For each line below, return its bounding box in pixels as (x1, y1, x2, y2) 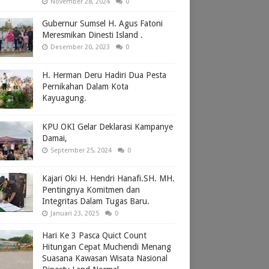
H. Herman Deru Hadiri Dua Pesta (42, 70, 166, 80)
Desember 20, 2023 (50, 43, 110, 51)
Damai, (42, 133, 67, 143)
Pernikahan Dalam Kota (42, 81, 128, 91)
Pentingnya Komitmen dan (42, 184, 140, 195)
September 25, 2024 (50, 146, 112, 154)
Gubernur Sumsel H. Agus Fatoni (42, 18, 163, 28)
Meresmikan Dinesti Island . (42, 29, 143, 40)
